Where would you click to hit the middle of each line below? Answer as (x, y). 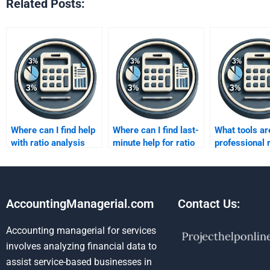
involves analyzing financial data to (81, 246)
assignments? (39, 155)
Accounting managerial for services (81, 231)
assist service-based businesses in (79, 262)
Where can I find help (53, 130)
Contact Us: (209, 204)
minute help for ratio (154, 143)
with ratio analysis (48, 143)
